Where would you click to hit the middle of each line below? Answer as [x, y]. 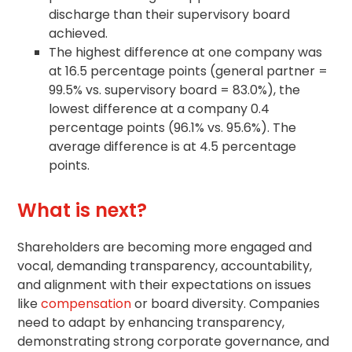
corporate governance [229, 341]
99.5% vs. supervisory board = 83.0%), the [175, 90]
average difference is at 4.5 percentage [173, 146]
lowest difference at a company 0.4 [159, 108]
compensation [86, 303]
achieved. [79, 33]
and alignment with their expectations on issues [165, 284]
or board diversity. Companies [226, 303]
